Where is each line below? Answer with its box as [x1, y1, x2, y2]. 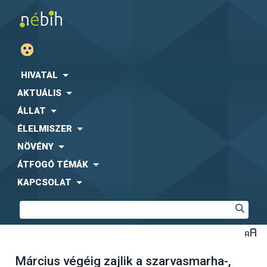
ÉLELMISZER [17, 123, 72, 134]
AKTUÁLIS [17, 88, 61, 98]
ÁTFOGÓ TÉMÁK [17, 159, 88, 170]
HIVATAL [21, 70, 58, 80]
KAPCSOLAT [17, 177, 72, 188]
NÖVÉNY [17, 141, 54, 152]
